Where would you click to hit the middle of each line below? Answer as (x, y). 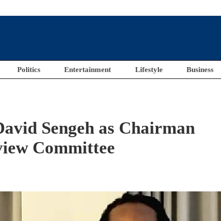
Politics (29, 70)
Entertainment (88, 70)
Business (200, 70)
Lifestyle (149, 70)
